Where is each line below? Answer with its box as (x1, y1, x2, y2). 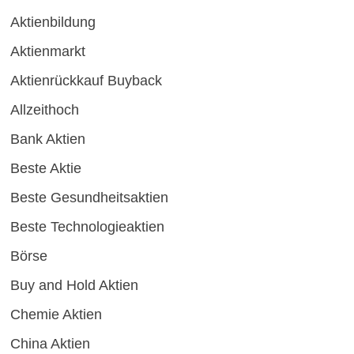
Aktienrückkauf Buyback (9, 73, 162, 89)
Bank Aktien (9, 131, 85, 148)
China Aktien (9, 336, 90, 352)
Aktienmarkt (9, 43, 85, 60)
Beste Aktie (9, 160, 81, 177)
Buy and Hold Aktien (9, 277, 138, 294)
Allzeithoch (9, 102, 79, 119)
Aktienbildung (9, 14, 96, 31)
